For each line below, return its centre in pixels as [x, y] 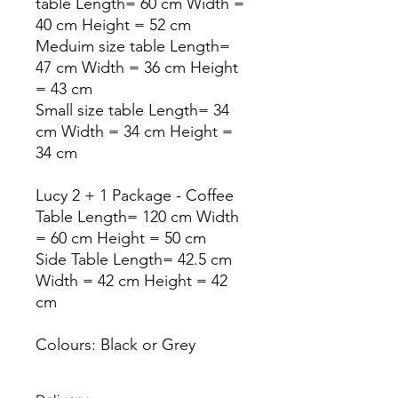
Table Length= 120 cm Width [137, 216]
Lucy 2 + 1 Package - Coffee [135, 195]
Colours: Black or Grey [115, 344]
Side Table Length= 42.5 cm [134, 259]
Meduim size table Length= [133, 46]
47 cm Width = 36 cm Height [137, 67]
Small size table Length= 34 [132, 110]
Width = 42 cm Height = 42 [131, 280]
